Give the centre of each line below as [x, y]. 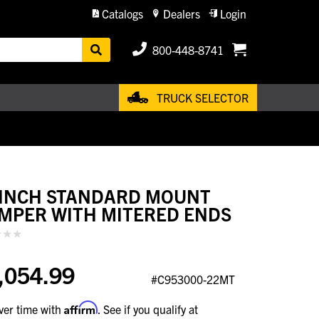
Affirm [81, 307]
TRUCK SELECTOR [203, 97]
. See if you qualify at [148, 309]
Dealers [182, 14]
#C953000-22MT [193, 279]
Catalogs [122, 14]
